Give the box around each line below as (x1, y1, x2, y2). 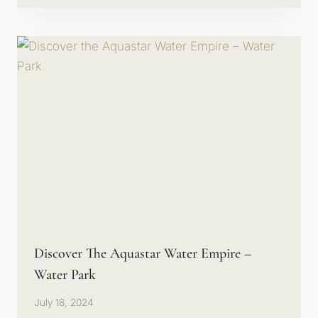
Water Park (34, 265, 96, 283)
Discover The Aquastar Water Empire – (34, 244, 251, 262)
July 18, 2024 (34, 297, 93, 309)
